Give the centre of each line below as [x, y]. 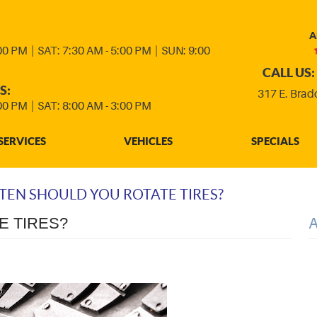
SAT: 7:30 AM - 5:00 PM [94, 51]
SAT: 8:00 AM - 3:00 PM [94, 106]
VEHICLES [149, 141]
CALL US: [289, 73]
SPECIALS [275, 141]
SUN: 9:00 [186, 51]
